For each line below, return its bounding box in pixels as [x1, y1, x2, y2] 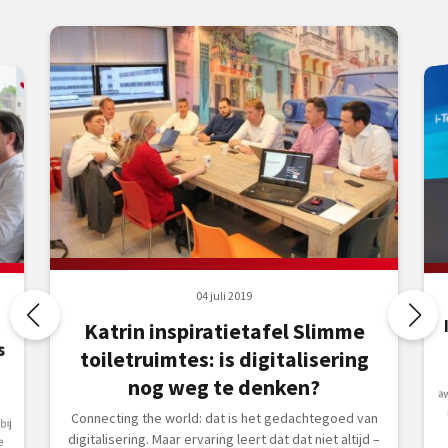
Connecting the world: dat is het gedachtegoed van [70, 408, 378, 427]
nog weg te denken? [128, 373, 320, 401]
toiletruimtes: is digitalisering [79, 345, 369, 373]
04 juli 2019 [196, 287, 252, 303]
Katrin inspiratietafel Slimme [83, 317, 365, 345]
